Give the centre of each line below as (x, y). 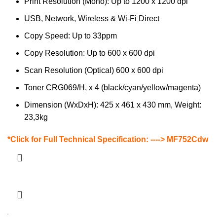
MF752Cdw (187, 140)
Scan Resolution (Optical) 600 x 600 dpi (94, 71)
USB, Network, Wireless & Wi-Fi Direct (92, 19)
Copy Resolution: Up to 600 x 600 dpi (90, 53)
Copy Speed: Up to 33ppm (71, 36)
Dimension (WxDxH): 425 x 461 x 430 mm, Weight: (113, 105)
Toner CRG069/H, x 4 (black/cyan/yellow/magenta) (112, 88)
